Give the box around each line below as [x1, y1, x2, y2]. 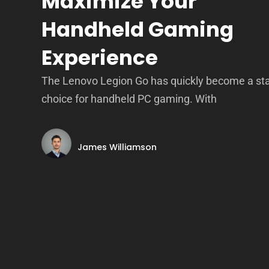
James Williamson [77, 141, 157, 153]
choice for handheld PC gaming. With [41, 92, 217, 105]
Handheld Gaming [41, 15, 234, 44]
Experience [41, 43, 159, 72]
